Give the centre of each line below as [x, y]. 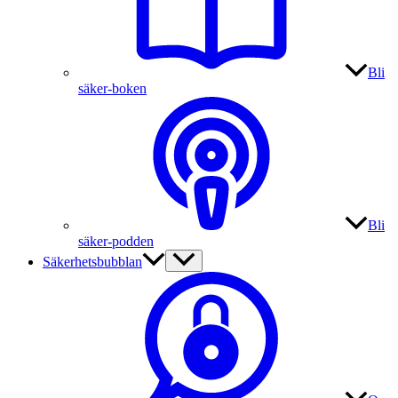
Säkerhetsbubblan [92, 262]
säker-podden [116, 242]
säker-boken [112, 89]
